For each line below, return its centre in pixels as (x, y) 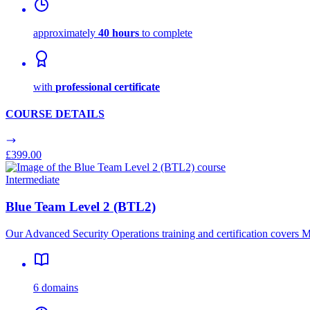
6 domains (56, 287)
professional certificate (108, 86)
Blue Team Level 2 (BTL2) (81, 207)
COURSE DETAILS (55, 114)
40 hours (119, 33)
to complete (166, 33)
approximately (66, 33)
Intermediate (33, 180)
